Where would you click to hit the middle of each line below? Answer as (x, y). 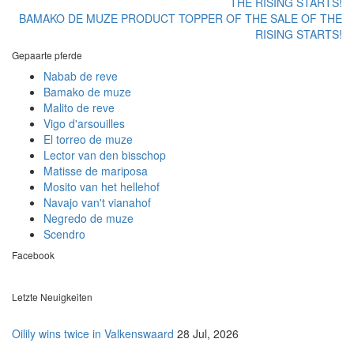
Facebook (33, 255)
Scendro (64, 234)
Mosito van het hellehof (102, 187)
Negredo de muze (88, 218)
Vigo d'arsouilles (84, 124)
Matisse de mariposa (96, 171)
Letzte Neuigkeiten (52, 297)
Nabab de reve (81, 76)
